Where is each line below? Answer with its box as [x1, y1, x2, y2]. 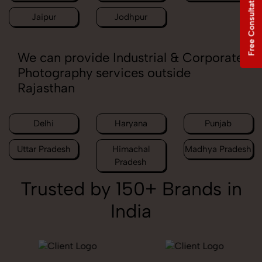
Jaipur [31, 11, 56, 22]
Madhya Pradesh [185, 143, 252, 154]
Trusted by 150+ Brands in [20, 177, 242, 200]
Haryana [114, 118, 147, 129]
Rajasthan [18, 80, 75, 96]
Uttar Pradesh [16, 143, 71, 154]
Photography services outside [18, 64, 191, 81]
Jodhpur [114, 11, 148, 22]
